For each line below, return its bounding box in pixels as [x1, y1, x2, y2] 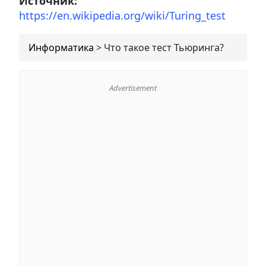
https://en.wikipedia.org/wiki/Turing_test [19, 8, 226, 23]
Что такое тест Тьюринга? [104, 40, 224, 54]
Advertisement [109, 82, 157, 93]
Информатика [28, 40, 94, 54]
